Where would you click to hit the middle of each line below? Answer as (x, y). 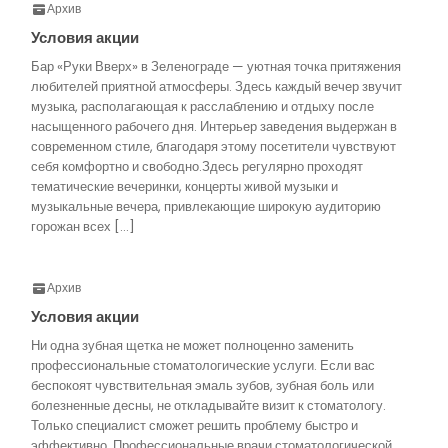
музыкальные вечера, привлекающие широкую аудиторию (206, 206)
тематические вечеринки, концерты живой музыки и (184, 186)
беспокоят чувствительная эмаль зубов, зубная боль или (202, 385)
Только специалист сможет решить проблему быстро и (194, 425)
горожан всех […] (83, 226)
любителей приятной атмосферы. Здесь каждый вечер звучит (216, 86)
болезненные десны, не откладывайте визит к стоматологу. (208, 405)
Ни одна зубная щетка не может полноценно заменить (192, 345)
